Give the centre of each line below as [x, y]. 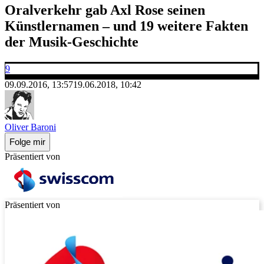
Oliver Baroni [30, 127]
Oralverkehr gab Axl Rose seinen [105, 10]
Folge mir [27, 142]
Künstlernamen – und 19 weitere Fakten [126, 26]
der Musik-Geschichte [72, 42]
